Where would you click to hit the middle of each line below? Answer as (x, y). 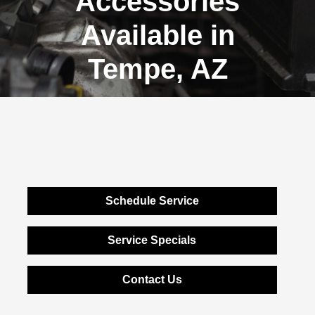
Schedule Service (152, 201)
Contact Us (152, 279)
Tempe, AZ (157, 69)
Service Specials (152, 240)
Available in (157, 35)
